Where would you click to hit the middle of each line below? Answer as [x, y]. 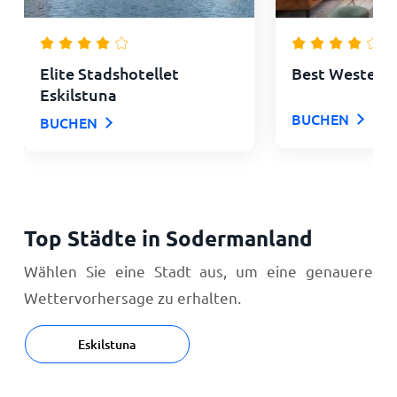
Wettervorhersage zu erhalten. [132, 297]
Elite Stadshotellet [109, 73]
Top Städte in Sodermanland [168, 237]
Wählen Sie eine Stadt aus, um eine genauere [198, 270]
